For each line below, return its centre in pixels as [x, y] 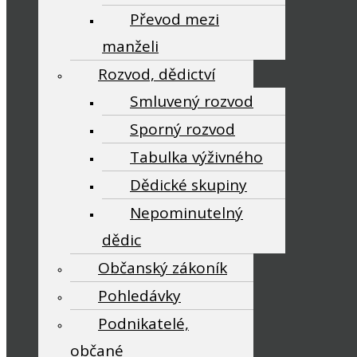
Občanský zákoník [163, 268]
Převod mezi [175, 19]
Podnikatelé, [143, 324]
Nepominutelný [186, 213]
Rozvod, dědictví [157, 74]
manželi [130, 46]
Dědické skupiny [188, 185]
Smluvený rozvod [192, 101]
